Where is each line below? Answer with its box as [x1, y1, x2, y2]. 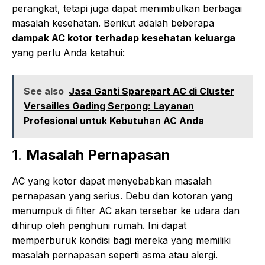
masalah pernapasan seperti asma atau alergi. [12, 249, 218, 261]
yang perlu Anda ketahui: [12, 47, 125, 59]
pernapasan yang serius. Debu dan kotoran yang [12, 190, 232, 202]
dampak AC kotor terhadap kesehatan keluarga [12, 32, 235, 44]
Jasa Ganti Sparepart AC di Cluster [69, 85, 234, 98]
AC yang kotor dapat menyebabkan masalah [12, 175, 212, 188]
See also [24, 85, 64, 98]
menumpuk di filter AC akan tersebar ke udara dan [12, 205, 240, 217]
